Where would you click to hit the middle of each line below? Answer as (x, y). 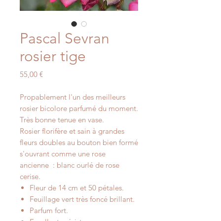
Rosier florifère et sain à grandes (72, 131)
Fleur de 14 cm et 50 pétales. (78, 188)
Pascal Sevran (65, 38)
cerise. (30, 176)
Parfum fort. (49, 210)
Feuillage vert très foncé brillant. (82, 199)
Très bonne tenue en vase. (62, 120)
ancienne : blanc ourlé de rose (70, 165)
